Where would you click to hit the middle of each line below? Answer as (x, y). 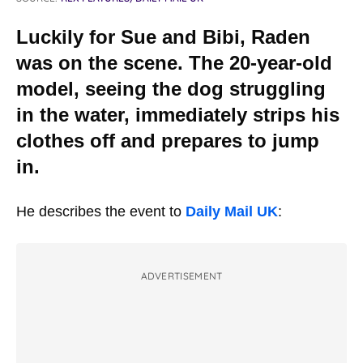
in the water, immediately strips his (178, 115)
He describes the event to (101, 211)
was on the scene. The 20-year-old (174, 63)
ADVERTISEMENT (181, 276)
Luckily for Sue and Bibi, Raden (163, 37)
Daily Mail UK (232, 211)
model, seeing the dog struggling (171, 89)
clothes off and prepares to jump (168, 141)
